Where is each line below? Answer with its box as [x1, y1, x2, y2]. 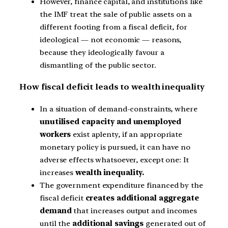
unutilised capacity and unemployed [40, 117, 181, 126]
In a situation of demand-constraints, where [40, 104, 197, 113]
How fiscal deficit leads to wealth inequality [19, 82, 205, 92]
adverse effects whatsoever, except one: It [40, 155, 189, 164]
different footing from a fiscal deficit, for [40, 22, 187, 32]
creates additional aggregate [85, 193, 199, 203]
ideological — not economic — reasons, [40, 35, 182, 44]
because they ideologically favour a [40, 47, 164, 57]
